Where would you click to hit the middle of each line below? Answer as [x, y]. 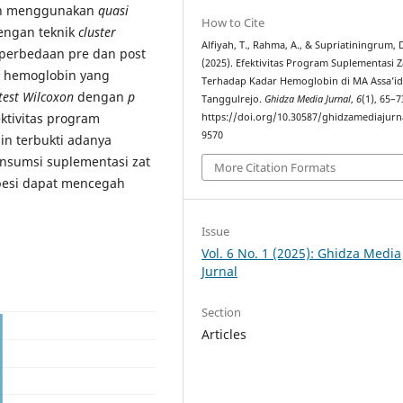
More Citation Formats [275, 167]
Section [222, 312]
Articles [224, 334]
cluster [97, 31]
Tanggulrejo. [233, 99]
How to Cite [233, 23]
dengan [101, 96]
